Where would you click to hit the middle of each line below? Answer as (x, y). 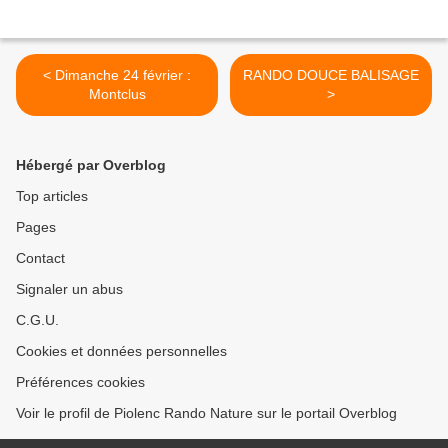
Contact (40, 258)
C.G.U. (37, 320)
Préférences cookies (80, 382)
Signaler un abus (69, 289)
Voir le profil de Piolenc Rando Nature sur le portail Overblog (206, 413)
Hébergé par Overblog (91, 165)
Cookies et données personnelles (121, 351)
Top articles (52, 196)
